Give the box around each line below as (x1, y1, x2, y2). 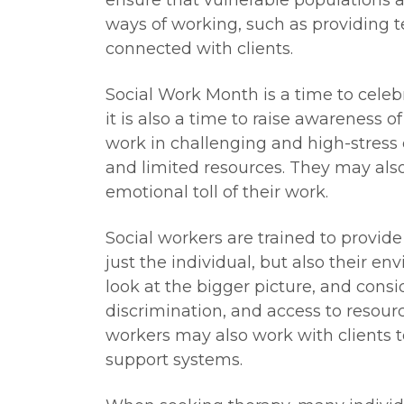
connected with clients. (106, 39, 293, 59)
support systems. (106, 350, 243, 370)
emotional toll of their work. (106, 182, 328, 202)
